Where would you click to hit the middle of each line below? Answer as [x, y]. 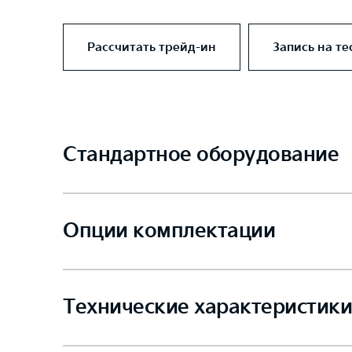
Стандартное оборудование [201, 155]
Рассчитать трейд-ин [152, 47]
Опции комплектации [169, 231]
